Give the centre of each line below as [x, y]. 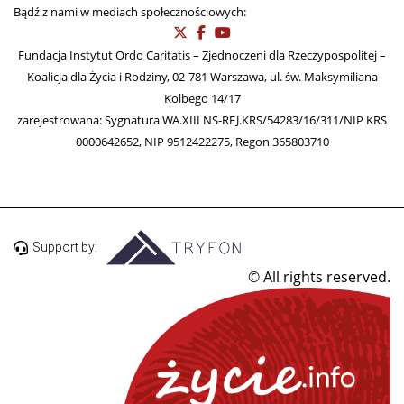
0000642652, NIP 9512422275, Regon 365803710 [202, 141]
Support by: [65, 248]
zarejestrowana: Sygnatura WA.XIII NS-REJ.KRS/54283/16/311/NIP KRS [202, 119]
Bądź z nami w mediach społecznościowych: [130, 11]
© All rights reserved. [319, 276]
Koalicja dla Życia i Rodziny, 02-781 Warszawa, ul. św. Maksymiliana [202, 76]
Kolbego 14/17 [202, 98]
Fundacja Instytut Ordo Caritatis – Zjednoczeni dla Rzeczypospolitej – [202, 55]
